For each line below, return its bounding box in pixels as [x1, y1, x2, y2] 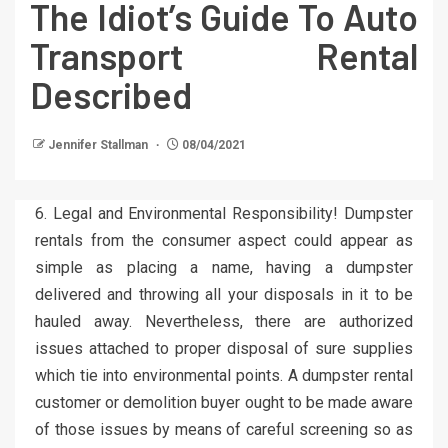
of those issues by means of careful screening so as [35, 420, 413, 440]
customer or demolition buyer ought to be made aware [35, 393, 413, 413]
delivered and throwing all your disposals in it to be [35, 285, 413, 305]
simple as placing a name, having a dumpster [35, 258, 413, 278]
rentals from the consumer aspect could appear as [35, 231, 413, 251]
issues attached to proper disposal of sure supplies [35, 339, 413, 359]
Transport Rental [30, 34, 418, 78]
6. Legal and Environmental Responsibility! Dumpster [35, 204, 413, 224]
